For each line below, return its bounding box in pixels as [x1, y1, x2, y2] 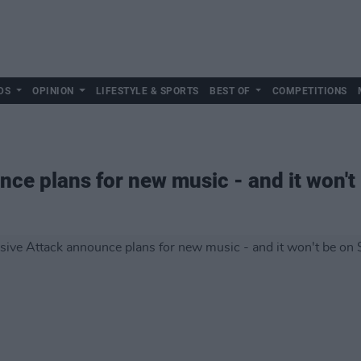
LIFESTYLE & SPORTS [95, 85, 199, 97]
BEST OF [210, 85, 251, 97]
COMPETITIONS [272, 85, 347, 97]
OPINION [32, 85, 74, 97]
